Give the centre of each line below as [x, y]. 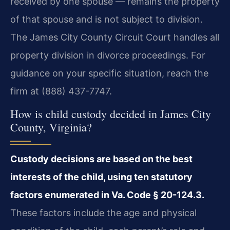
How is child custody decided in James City [111, 114]
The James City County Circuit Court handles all [115, 37]
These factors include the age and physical [103, 213]
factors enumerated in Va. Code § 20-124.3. [107, 195]
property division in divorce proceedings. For [108, 55]
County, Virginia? [51, 127]
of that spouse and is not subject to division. [107, 19]
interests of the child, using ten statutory [101, 177]
